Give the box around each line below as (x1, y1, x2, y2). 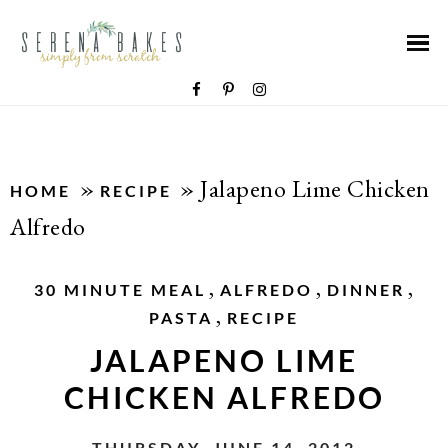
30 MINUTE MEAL (34, 280, 207, 299)
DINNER (327, 280, 406, 299)
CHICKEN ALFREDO (63, 379, 385, 415)
